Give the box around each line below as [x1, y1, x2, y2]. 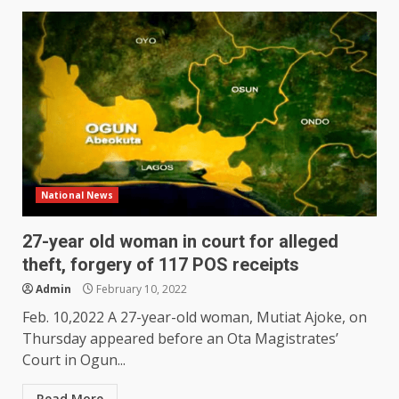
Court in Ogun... [22, 350, 126, 370]
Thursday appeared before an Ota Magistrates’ [22, 329, 338, 349]
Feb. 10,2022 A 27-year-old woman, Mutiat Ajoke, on [22, 307, 367, 328]
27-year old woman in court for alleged [22, 231, 338, 253]
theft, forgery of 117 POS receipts [22, 254, 299, 276]
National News [41, 189, 114, 202]
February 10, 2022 [94, 281, 187, 297]
